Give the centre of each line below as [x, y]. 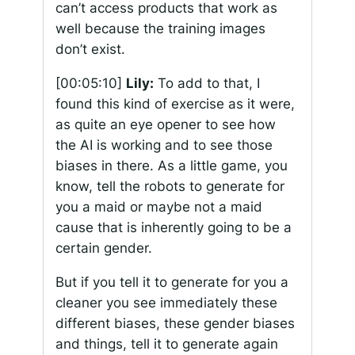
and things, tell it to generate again [166, 344]
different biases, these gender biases [175, 324]
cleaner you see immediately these [166, 303]
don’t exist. [90, 50]
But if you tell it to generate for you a [172, 282]
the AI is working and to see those [164, 145]
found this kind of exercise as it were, [175, 104]
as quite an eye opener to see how [165, 125]
